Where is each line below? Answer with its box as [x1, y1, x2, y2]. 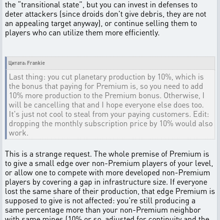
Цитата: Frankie [8, 60, 45, 66]
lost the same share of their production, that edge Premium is [5, 186, 215, 196]
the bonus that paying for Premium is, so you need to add [9, 81, 203, 91]
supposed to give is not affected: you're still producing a [5, 195, 195, 205]
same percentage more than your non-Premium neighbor [5, 204, 201, 215]
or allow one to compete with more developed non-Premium [5, 167, 210, 177]
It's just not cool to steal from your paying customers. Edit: [9, 109, 209, 119]
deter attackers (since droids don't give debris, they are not [5, 8, 206, 19]
